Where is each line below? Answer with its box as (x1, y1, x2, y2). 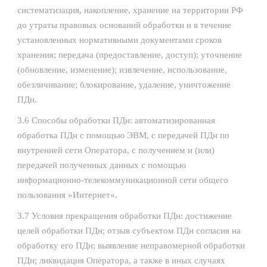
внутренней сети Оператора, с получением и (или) (17, 145, 215, 155)
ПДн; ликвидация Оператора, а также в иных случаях (17, 256, 225, 265)
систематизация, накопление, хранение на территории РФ (17, 5, 243, 15)
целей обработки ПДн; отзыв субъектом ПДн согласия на (17, 226, 241, 235)
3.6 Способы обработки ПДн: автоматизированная (17, 116, 215, 125)
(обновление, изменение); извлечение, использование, (17, 65, 227, 74)
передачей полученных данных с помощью (17, 160, 186, 170)
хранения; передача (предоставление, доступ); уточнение (17, 50, 242, 60)
